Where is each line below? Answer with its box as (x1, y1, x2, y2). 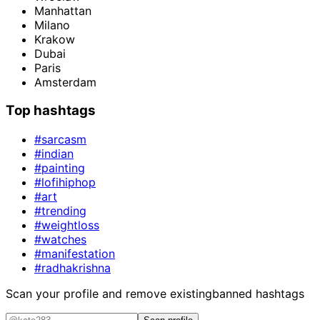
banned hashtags (212, 286, 304, 301)
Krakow (34, 31, 75, 46)
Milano (34, 17, 70, 32)
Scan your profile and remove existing (6, 286, 212, 301)
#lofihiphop (34, 174, 96, 189)
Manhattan (34, 3, 91, 18)
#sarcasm (34, 131, 86, 146)
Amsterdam (34, 74, 96, 89)
